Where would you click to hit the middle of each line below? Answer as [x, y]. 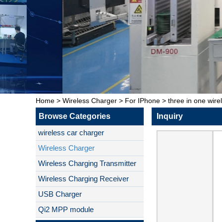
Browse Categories [75, 116]
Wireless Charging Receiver [83, 179]
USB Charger [60, 194]
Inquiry [170, 116]
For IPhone [142, 101]
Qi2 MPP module [66, 209]
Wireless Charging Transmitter [87, 163]
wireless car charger [71, 133]
